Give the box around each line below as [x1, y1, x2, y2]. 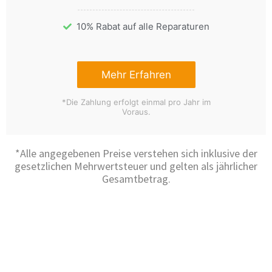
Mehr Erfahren [101, 69, 171, 81]
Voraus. [121, 107, 151, 117]
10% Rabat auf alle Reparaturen [76, 21, 209, 33]
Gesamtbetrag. [101, 172, 171, 186]
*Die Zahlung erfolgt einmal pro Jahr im [61, 97, 211, 107]
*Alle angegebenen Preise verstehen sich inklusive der [15, 146, 257, 161]
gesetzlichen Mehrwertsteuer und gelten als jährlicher [15, 159, 257, 174]
